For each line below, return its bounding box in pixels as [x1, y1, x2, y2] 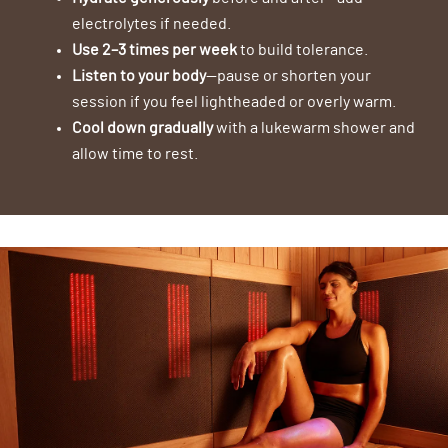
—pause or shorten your [206, 68, 371, 85]
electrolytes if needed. [72, 16, 231, 33]
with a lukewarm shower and [213, 120, 415, 137]
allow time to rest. [72, 146, 198, 163]
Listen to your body [72, 68, 206, 85]
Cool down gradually [72, 120, 213, 137]
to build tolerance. [237, 42, 368, 59]
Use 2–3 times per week [72, 42, 237, 59]
